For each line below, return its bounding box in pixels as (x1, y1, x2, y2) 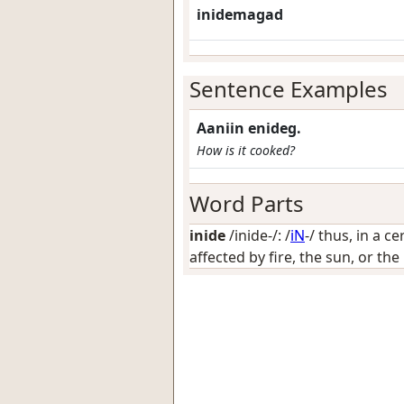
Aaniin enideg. (197, 118, 301, 138)
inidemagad (197, 5, 283, 24)
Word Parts (189, 188, 304, 218)
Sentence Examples (189, 74, 388, 104)
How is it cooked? (197, 142, 295, 159)
